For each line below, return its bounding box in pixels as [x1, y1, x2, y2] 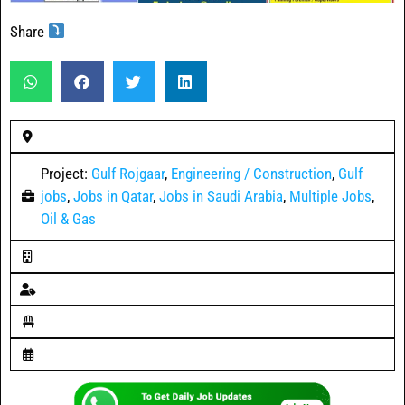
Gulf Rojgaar [90, 164, 165, 183]
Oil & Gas [40, 209, 96, 228]
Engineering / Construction [170, 164, 332, 183]
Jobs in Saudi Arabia [158, 186, 283, 205]
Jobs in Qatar [72, 186, 153, 205]
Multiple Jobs [288, 186, 372, 205]
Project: [40, 164, 91, 183]
